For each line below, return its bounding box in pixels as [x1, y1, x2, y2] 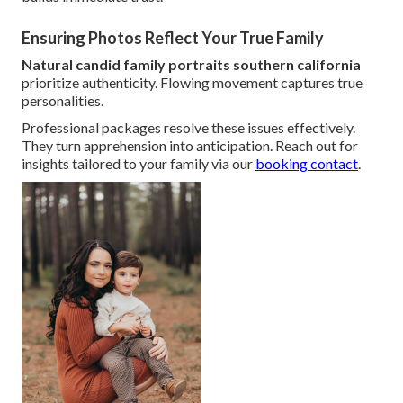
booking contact [255, 155, 358, 173]
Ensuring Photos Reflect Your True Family [22, 28, 324, 49]
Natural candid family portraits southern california [22, 56, 361, 74]
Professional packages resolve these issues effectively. [22, 119, 355, 137]
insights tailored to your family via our [22, 155, 255, 173]
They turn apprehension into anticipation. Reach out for [22, 137, 358, 155]
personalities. [22, 92, 103, 110]
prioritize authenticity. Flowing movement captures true [22, 74, 363, 92]
